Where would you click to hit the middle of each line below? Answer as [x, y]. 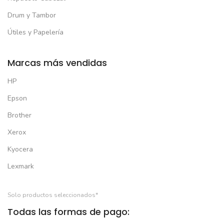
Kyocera [20, 149]
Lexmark [21, 166]
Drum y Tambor [32, 15]
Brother [19, 115]
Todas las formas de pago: [68, 211]
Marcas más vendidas [57, 62]
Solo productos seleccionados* [53, 195]
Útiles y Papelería [35, 32]
